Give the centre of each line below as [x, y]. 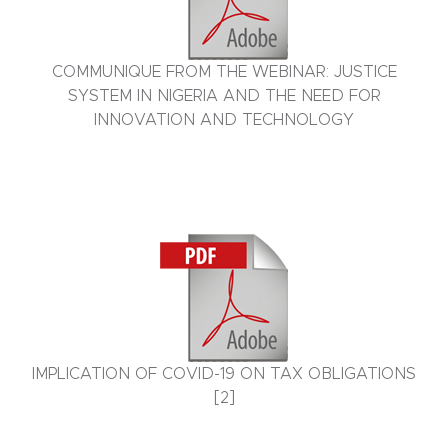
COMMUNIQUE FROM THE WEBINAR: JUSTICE [224, 72]
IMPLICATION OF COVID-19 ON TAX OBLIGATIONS [224, 374]
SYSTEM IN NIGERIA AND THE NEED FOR [224, 96]
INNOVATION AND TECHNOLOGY [224, 120]
